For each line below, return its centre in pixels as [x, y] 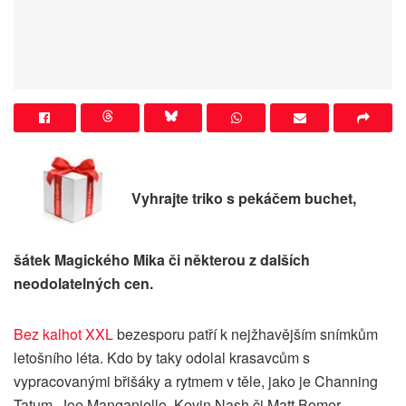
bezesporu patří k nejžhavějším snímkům [246, 334]
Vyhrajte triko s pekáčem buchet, [244, 198]
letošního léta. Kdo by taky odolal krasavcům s [162, 358]
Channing [346, 382]
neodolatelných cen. [83, 284]
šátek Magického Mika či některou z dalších [162, 260]
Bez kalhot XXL [63, 334]
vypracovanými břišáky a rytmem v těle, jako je [164, 382]
